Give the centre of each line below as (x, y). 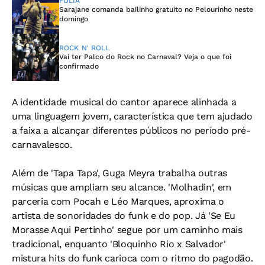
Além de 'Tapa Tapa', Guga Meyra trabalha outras (119, 173)
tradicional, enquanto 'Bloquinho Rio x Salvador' (119, 244)
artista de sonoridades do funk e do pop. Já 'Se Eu (124, 216)
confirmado (79, 67)
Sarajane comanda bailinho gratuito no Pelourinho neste (156, 10)
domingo (74, 19)
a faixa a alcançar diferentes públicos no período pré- (131, 131)
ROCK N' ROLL (85, 48)
